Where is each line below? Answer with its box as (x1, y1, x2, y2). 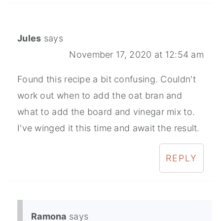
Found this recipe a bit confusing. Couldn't (17, 74, 196, 85)
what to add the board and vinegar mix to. (17, 107, 195, 117)
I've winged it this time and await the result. (17, 123, 200, 134)
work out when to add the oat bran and (17, 90, 183, 101)
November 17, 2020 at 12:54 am (69, 49, 204, 60)
